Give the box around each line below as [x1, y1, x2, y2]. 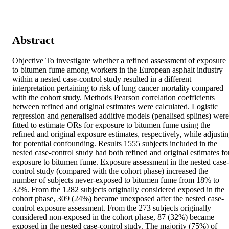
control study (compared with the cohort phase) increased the [12, 167, 208, 176]
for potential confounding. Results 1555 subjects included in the [12, 139, 217, 148]
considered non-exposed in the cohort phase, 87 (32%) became [12, 213, 214, 222]
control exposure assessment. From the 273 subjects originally [12, 203, 211, 213]
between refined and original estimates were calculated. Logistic [12, 102, 218, 111]
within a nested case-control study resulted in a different [12, 75, 191, 84]
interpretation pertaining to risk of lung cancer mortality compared [12, 84, 223, 93]
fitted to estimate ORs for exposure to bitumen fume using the [12, 121, 210, 130]
